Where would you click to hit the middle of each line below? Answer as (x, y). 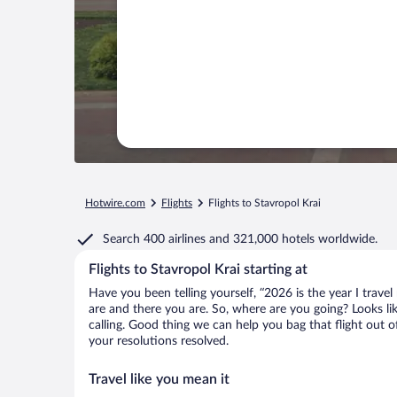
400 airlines (175, 239)
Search (121, 239)
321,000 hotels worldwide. (305, 239)
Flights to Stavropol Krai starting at (198, 269)
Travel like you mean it (159, 379)
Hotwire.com (115, 203)
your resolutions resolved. (159, 341)
